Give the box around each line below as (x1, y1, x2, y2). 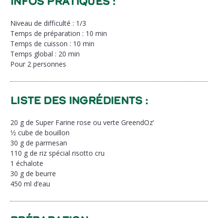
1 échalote (10, 158, 43, 168)
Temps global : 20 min (10, 49, 80, 58)
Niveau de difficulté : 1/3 (10, 18, 86, 28)
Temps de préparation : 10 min (10, 28, 107, 38)
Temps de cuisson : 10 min (10, 38, 94, 48)
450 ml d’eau (10, 179, 50, 188)
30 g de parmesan (10, 138, 67, 147)
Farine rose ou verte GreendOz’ (55, 117, 154, 127)
